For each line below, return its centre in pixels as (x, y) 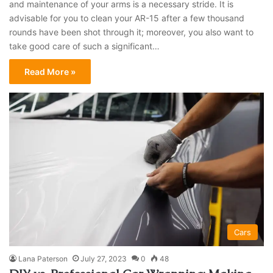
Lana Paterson (43, 258)
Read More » (50, 72)
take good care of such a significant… (85, 46)
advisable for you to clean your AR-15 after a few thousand (127, 18)
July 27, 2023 (104, 258)
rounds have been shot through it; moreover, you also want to (132, 32)
